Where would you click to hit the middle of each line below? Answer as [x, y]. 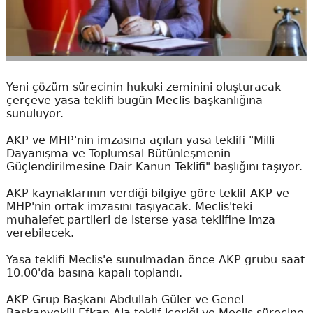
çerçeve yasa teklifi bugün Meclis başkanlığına [134, 101]
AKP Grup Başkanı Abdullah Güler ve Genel [125, 300]
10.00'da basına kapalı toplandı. [94, 273]
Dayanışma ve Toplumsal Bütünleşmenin [118, 154]
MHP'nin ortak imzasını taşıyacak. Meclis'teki [129, 207]
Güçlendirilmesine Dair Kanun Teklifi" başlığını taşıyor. [154, 167]
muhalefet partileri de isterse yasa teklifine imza [140, 220]
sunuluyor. [35, 114]
